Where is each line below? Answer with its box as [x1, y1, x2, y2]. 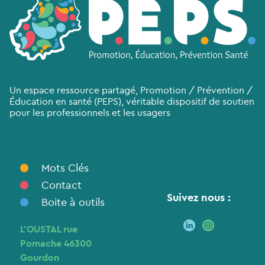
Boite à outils [41, 195, 105, 209]
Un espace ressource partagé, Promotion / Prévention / [9, 84, 253, 96]
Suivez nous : [167, 190, 231, 205]
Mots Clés [41, 161, 89, 175]
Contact [41, 178, 82, 192]
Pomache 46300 [20, 237, 92, 250]
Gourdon [20, 251, 59, 264]
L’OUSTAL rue [20, 223, 77, 235]
